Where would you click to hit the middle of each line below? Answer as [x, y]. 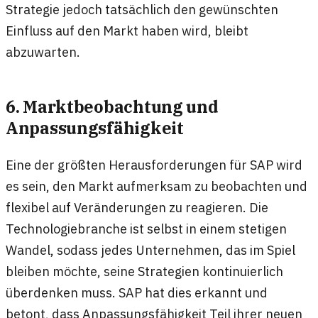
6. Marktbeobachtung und [112, 107]
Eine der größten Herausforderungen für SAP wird [154, 164]
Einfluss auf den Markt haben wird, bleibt [127, 31]
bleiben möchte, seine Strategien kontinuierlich [144, 271]
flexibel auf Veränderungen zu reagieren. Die [137, 207]
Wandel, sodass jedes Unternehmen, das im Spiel [150, 250]
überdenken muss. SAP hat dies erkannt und [137, 292]
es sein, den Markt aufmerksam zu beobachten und [157, 186]
